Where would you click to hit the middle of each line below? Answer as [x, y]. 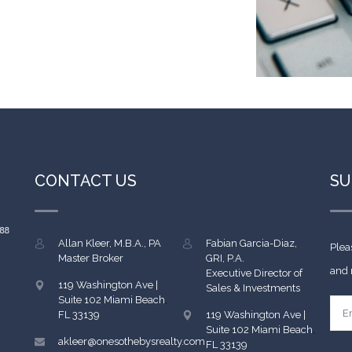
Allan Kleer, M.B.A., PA [109, 244]
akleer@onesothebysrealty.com [131, 342]
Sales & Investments [253, 288]
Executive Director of [254, 273]
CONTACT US [85, 181]
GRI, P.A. [225, 258]
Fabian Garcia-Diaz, [251, 244]
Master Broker [90, 258]
